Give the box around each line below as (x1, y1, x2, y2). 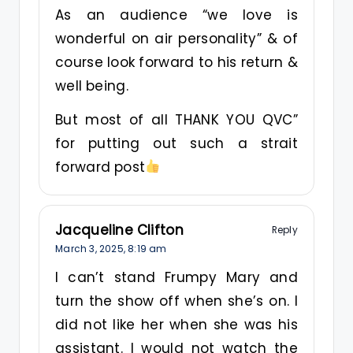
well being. (55, 76, 128, 95)
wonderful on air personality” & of (55, 28, 298, 48)
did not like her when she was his (55, 314, 298, 334)
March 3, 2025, (55, 241, 128, 255)
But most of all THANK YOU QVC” (55, 110, 298, 129)
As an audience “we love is (55, 5, 298, 24)
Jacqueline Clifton (55, 220, 184, 240)
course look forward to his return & (55, 52, 298, 72)
